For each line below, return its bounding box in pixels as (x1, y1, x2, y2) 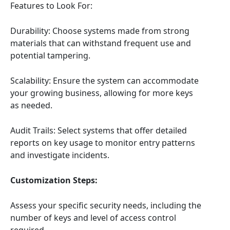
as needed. (10, 100, 52, 111)
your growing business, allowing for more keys (10, 87, 193, 99)
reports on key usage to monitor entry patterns (10, 137, 195, 148)
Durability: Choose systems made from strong (10, 25, 189, 36)
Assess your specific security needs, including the (10, 200, 201, 211)
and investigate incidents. (10, 149, 109, 161)
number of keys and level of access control (10, 212, 176, 223)
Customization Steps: (10, 175, 98, 186)
